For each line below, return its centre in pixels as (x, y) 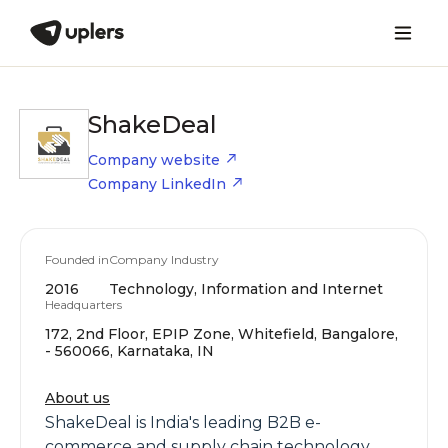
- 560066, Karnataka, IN (129, 351)
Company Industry (164, 259)
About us (77, 398)
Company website (154, 160)
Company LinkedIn (157, 184)
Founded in (77, 259)
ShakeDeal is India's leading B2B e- (183, 422)
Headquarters (83, 304)
